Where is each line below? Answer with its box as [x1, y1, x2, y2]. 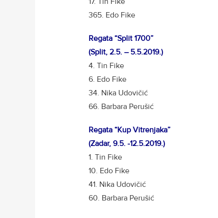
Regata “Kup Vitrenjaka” [89, 125, 170, 135]
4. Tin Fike [89, 60, 124, 71]
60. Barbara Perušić [89, 193, 154, 203]
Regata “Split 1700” [89, 33, 157, 43]
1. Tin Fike [89, 152, 122, 162]
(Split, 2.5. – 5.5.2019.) [89, 47, 163, 57]
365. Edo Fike [89, 10, 135, 20]
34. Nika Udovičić [89, 88, 148, 98]
